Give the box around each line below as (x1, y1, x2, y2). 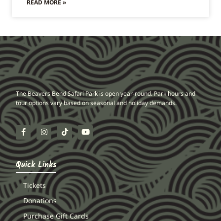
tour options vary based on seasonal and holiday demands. (16, 99, 179, 108)
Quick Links (16, 158, 57, 171)
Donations (23, 195, 57, 205)
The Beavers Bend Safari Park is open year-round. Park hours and (16, 89, 196, 98)
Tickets (23, 180, 46, 190)
